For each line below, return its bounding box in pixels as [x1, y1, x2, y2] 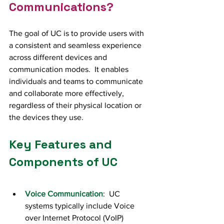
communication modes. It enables [9, 65, 130, 74]
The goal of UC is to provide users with [9, 29, 146, 38]
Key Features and [9, 136, 115, 152]
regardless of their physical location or [9, 101, 143, 110]
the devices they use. [9, 113, 85, 122]
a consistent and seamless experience [9, 41, 143, 50]
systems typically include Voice [25, 201, 136, 210]
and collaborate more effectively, [9, 89, 126, 98]
